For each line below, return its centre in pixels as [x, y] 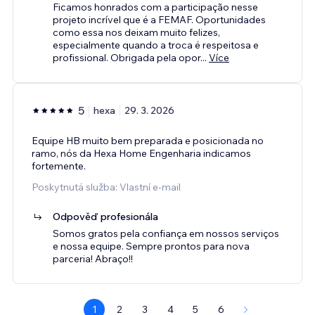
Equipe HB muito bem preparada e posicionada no [148, 140]
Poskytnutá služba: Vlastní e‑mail [106, 187]
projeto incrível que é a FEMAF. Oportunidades [159, 19]
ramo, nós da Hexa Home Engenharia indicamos [141, 153]
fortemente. [59, 166]
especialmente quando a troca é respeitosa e [156, 45]
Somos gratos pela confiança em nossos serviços [166, 233]
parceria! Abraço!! [93, 258]
